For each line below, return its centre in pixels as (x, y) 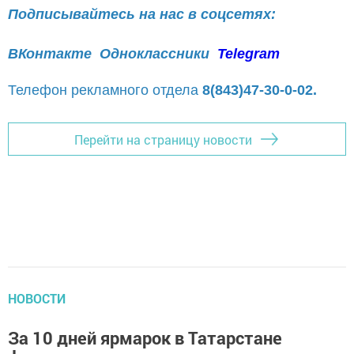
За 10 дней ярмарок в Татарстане (145, 338)
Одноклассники (156, 54)
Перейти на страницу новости (163, 139)
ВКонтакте (50, 54)
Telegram (249, 54)
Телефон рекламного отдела (105, 90)
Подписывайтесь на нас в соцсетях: (142, 15)
